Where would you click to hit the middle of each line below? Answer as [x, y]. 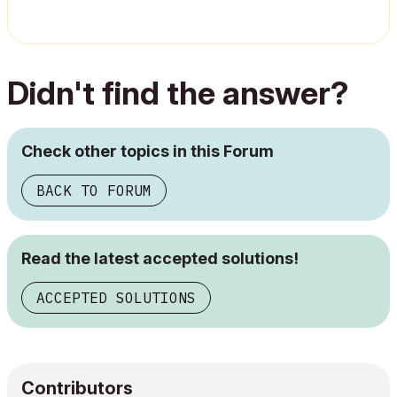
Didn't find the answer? [178, 93]
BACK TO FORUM [94, 191]
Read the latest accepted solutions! [160, 259]
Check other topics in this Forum [148, 152]
